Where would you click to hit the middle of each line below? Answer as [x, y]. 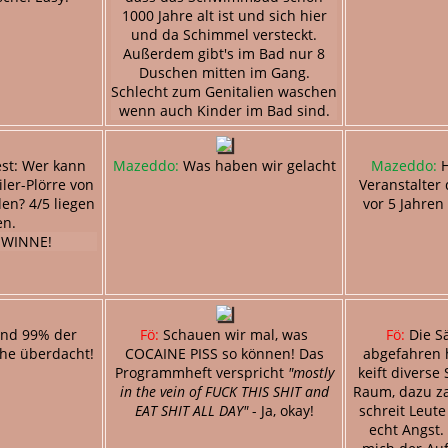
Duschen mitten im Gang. [224, 72]
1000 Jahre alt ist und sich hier [224, 15]
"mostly [310, 372]
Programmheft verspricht [201, 372]
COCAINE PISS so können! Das [224, 353]
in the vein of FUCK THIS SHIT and [224, 391]
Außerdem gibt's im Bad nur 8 [224, 53]
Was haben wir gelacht [257, 165]
